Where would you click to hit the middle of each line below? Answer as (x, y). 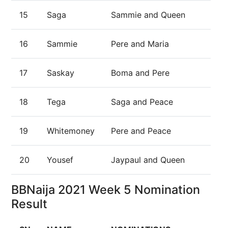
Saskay (61, 73)
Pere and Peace (141, 131)
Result (29, 204)
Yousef (60, 160)
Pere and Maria (140, 44)
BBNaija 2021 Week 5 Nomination (106, 190)
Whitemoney (71, 131)
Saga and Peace (142, 102)
